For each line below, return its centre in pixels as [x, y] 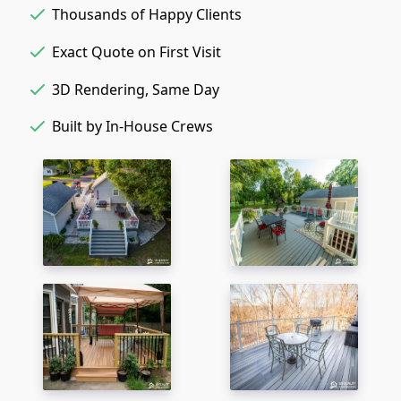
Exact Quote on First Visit [137, 52]
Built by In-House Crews [132, 127]
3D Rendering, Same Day [136, 89]
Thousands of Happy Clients [147, 15]
